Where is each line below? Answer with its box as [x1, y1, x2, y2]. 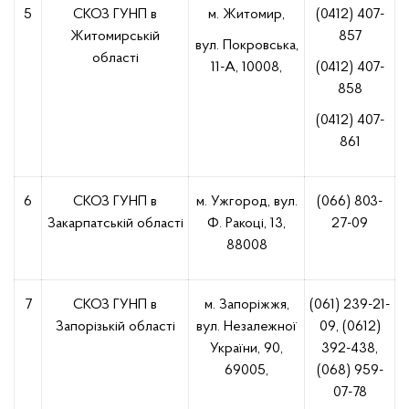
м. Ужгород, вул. [195, 194, 298, 209]
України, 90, [210, 341, 283, 356]
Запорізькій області [55, 320, 175, 334]
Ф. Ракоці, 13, [207, 216, 286, 231]
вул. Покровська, [194, 38, 299, 53]
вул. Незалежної [196, 320, 297, 334]
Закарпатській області [47, 216, 184, 231]
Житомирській [70, 29, 160, 44]
